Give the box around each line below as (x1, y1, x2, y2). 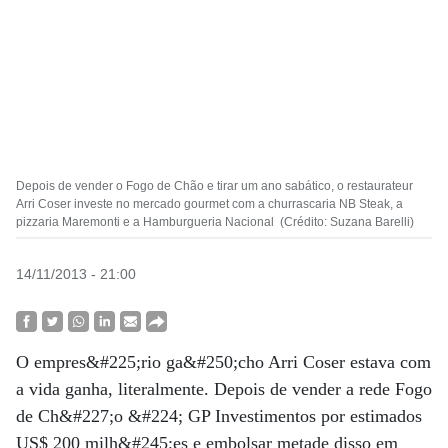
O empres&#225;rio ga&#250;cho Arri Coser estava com (16, 352, 431, 372)
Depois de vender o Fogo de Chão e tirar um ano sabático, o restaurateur (16, 179, 413, 193)
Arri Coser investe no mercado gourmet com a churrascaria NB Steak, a (16, 197, 403, 211)
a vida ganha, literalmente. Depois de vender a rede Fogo (16, 379, 432, 399)
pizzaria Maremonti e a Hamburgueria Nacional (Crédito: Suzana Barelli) (16, 215, 414, 229)
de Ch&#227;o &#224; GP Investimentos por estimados (16, 406, 422, 426)
